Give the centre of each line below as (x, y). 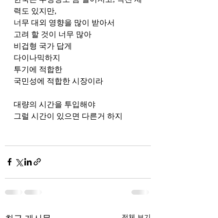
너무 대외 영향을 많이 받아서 (65, 22)
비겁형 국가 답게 (44, 46)
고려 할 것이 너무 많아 (54, 34)
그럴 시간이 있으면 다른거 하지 (69, 116)
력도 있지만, (36, 11)
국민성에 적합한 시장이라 (59, 81)
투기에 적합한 (39, 69)
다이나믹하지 (38, 57)
